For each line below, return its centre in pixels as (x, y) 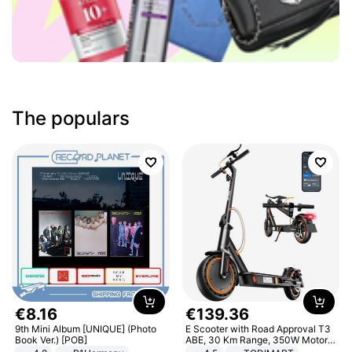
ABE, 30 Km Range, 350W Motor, (257, 339)
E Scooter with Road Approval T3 (258, 328)
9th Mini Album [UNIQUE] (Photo (86, 328)
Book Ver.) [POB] (51, 339)
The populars (71, 118)
